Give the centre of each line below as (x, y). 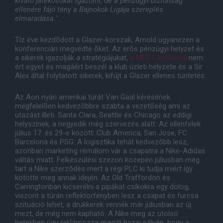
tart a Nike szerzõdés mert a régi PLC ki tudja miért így (104, 169)
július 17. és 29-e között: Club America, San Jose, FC (101, 133)
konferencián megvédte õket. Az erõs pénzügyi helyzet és (110, 49)
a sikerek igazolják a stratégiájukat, (72, 58)
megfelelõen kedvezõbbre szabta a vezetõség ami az (103, 106)
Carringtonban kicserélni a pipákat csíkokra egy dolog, (102, 187)
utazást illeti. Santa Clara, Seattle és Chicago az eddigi (103, 115)
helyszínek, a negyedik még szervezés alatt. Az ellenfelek (108, 124)
